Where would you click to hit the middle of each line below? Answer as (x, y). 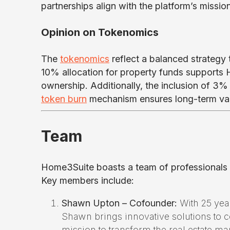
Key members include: (88, 181)
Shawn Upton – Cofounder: (119, 203)
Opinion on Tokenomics (100, 33)
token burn (64, 99)
